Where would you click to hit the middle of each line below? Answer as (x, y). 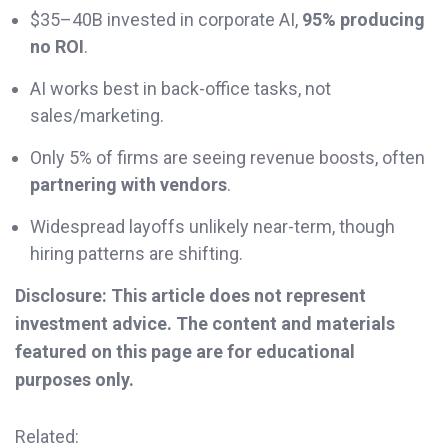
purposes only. (74, 380)
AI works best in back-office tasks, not (180, 89)
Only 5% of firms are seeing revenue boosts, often (227, 158)
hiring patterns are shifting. (136, 254)
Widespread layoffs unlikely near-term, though (212, 227)
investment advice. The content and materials (205, 324)
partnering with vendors (128, 185)
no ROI (57, 47)
